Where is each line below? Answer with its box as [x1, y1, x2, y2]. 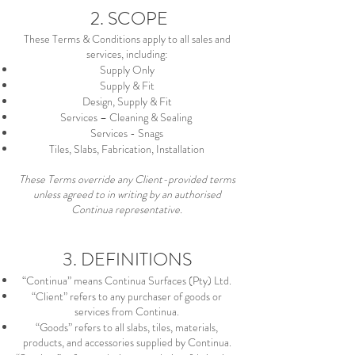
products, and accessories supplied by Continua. [22, 334, 231, 350]
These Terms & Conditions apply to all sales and [23, 31, 231, 47]
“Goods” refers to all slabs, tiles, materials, [36, 319, 218, 335]
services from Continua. [74, 303, 179, 319]
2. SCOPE [86, 6, 168, 32]
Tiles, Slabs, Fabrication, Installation [49, 141, 204, 157]
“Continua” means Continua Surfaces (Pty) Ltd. [22, 273, 231, 288]
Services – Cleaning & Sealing [59, 109, 194, 125]
